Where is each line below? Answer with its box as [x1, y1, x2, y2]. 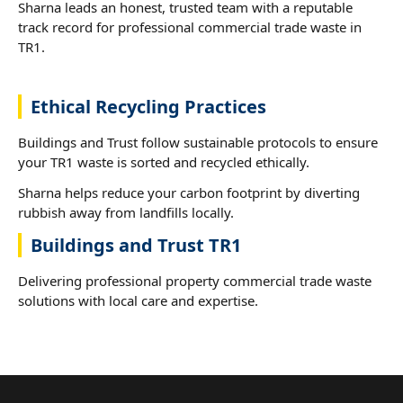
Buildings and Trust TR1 [31, 232, 241, 257]
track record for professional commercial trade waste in [18, 17, 362, 36]
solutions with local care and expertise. [18, 291, 258, 309]
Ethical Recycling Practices [31, 94, 266, 119]
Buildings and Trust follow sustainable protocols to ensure [18, 132, 378, 151]
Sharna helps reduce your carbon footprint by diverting [18, 183, 360, 201]
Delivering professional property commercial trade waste [18, 271, 372, 290]
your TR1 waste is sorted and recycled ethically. [18, 152, 309, 171]
